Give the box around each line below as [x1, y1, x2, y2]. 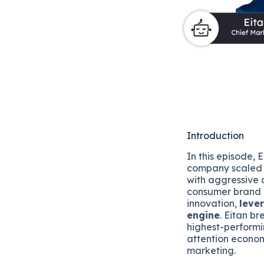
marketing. [187, 244, 236, 256]
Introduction [187, 130, 244, 141]
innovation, [187, 197, 239, 209]
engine [187, 209, 220, 221]
